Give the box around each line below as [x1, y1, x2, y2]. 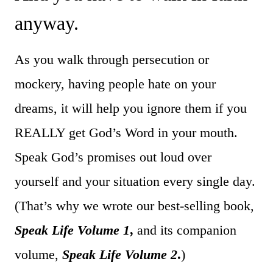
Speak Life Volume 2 [62, 246, 177, 262]
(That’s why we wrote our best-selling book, [15, 197, 254, 213]
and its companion [137, 222, 236, 238]
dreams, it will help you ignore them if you [15, 100, 247, 116]
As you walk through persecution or [15, 51, 209, 67]
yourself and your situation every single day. [15, 173, 255, 189]
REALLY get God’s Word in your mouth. [15, 124, 238, 140]
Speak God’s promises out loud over [15, 149, 211, 165]
